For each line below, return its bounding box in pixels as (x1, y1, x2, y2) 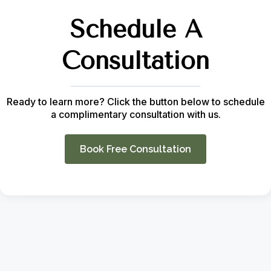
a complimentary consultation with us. (50, 108, 221, 120)
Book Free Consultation (80, 143, 191, 155)
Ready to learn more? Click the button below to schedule (6, 96, 265, 108)
